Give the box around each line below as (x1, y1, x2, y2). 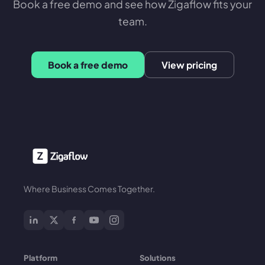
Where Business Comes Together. (24, 183, 155, 194)
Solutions (140, 253, 176, 263)
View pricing (161, 59, 217, 70)
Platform (24, 253, 57, 263)
